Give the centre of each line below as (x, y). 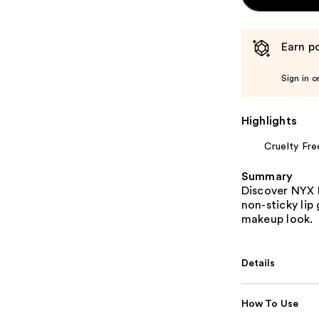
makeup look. (277, 220)
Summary (267, 177)
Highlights (269, 121)
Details (258, 264)
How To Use (270, 304)
